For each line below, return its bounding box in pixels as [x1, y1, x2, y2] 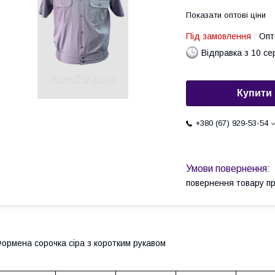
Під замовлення [186, 31, 251, 41]
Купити [237, 88, 272, 99]
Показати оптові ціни [186, 10, 266, 20]
